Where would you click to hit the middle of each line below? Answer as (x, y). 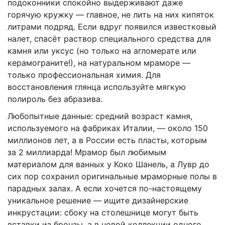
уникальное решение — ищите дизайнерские (98, 200)
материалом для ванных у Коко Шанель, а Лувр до (108, 164)
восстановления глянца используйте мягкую (97, 87)
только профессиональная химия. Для (84, 75)
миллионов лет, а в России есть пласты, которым (107, 140)
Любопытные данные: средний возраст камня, (100, 116)
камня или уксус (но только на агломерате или (102, 50)
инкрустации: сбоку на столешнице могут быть (103, 212)
